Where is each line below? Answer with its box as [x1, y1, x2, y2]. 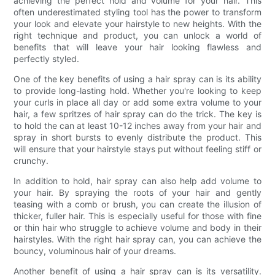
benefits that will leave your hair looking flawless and [14, 41, 261, 52]
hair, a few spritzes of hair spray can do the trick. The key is [14, 108, 261, 119]
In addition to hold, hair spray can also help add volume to [14, 175, 261, 186]
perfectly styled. [14, 53, 80, 64]
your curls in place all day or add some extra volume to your [14, 96, 261, 107]
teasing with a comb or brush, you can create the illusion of [14, 198, 261, 209]
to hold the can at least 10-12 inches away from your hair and [14, 120, 261, 131]
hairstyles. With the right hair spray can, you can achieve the [14, 233, 261, 244]
